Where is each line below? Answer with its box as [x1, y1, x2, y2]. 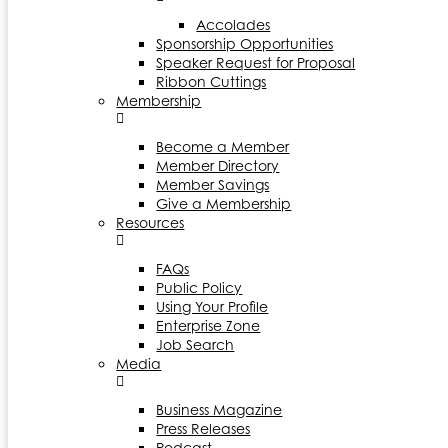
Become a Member [156, 137, 290, 155]
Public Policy [156, 278, 243, 296]
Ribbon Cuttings [156, 72, 267, 90]
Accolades [196, 15, 271, 33]
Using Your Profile [156, 297, 269, 315]
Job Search [156, 335, 235, 353]
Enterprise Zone [156, 316, 261, 334]
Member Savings [156, 175, 270, 193]
